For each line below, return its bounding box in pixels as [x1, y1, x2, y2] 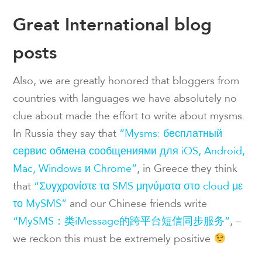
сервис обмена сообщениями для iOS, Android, [13, 146, 246, 157]
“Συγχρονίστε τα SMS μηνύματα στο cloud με [34, 181, 243, 192]
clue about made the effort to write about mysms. [13, 111, 246, 122]
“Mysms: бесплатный [119, 129, 223, 140]
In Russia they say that [13, 129, 120, 140]
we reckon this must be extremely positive [13, 234, 214, 245]
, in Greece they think [137, 164, 238, 175]
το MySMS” [13, 199, 67, 210]
